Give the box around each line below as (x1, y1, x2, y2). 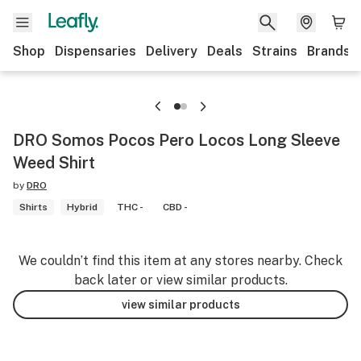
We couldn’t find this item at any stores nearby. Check (19, 253, 342, 268)
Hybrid (67, 201, 98, 213)
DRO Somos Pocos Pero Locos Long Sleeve (13, 131, 340, 150)
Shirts (19, 201, 48, 213)
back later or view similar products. (73, 272, 288, 288)
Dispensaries (55, 44, 136, 59)
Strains (252, 44, 297, 59)
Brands (307, 44, 351, 59)
